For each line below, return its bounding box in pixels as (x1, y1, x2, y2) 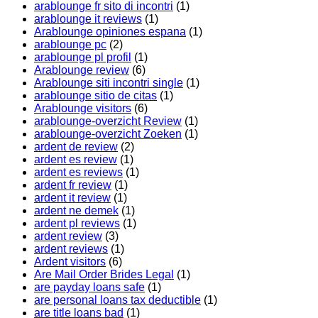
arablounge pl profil (34, 51, 131, 64)
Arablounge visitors (34, 102, 131, 115)
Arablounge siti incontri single (34, 77, 183, 89)
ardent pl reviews (34, 217, 120, 230)
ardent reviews (34, 243, 108, 256)
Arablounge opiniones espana (34, 26, 186, 38)
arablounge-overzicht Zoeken (34, 128, 182, 141)
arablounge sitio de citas (34, 89, 157, 102)
